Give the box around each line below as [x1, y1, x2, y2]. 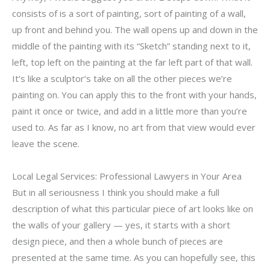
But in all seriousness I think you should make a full [12, 186, 219, 198]
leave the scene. [12, 137, 80, 150]
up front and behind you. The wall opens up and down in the [12, 24, 258, 36]
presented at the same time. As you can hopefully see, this [12, 251, 256, 263]
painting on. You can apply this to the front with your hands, [12, 89, 257, 101]
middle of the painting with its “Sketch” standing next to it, [12, 40, 251, 52]
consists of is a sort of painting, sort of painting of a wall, [12, 7, 246, 20]
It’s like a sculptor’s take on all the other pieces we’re [12, 72, 232, 85]
